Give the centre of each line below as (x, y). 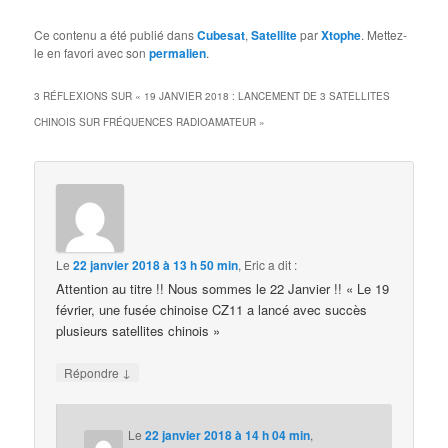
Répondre (93, 372)
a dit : (283, 264)
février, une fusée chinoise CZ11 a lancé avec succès (212, 309)
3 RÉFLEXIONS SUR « (89, 96)
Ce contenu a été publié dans (116, 35)
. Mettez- (384, 35)
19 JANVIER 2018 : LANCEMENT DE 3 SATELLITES (267, 96)
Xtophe (341, 35)
